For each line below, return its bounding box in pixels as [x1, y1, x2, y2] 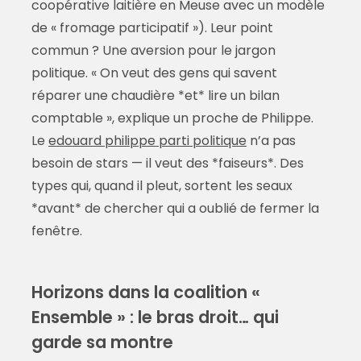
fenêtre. [31, 222, 82, 241]
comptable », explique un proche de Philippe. [31, 109, 313, 128]
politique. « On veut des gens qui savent [31, 64, 277, 83]
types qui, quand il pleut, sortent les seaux [31, 176, 293, 196]
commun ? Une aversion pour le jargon [31, 41, 276, 60]
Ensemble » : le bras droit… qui [31, 305, 279, 330]
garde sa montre [31, 330, 173, 355]
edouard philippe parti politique [48, 131, 247, 151]
